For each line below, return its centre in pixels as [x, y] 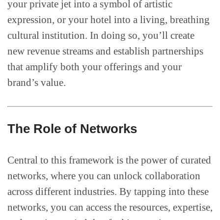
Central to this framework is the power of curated [109, 160]
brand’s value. [37, 83]
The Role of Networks [72, 129]
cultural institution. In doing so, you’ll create [101, 36]
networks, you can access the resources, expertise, [110, 207]
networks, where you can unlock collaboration [104, 176]
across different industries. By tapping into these [108, 192]
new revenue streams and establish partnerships [105, 51]
